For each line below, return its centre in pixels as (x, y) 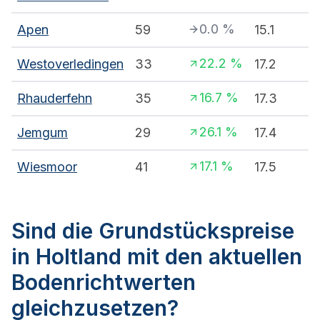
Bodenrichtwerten (104, 282)
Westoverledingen (70, 64)
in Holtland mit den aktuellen (157, 257)
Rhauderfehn (55, 99)
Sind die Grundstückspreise (153, 231)
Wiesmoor (47, 167)
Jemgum (42, 133)
